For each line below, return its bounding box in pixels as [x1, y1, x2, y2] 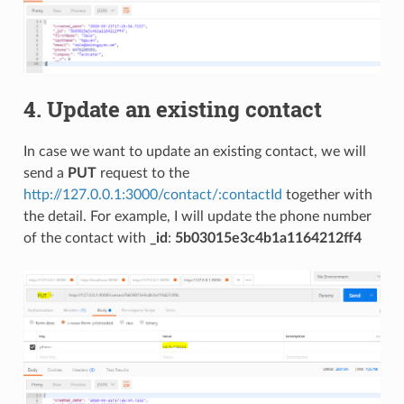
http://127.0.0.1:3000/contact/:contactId [23, 188, 282, 203]
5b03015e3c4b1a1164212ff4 [174, 231, 362, 246]
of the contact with [23, 231, 150, 246]
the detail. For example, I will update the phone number [23, 209, 372, 225]
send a [23, 166, 68, 181]
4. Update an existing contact [23, 94, 322, 124]
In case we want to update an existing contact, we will [23, 144, 366, 160]
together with [281, 188, 372, 203]
